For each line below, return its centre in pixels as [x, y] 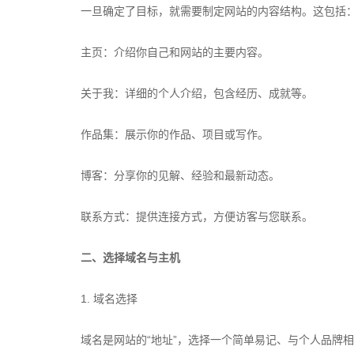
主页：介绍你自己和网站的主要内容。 [175, 52]
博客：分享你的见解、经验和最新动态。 [180, 175]
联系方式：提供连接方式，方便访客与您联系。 [197, 217]
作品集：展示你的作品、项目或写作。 [175, 134]
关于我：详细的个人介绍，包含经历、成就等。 [197, 93]
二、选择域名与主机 [130, 258]
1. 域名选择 [109, 299]
